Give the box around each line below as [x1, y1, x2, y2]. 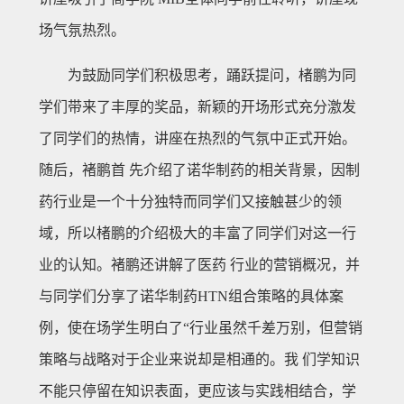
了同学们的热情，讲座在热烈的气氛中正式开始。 [38, 131, 356, 146]
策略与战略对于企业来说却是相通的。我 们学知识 [38, 352, 360, 367]
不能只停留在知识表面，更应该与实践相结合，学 [38, 383, 356, 399]
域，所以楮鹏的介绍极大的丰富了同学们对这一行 [38, 225, 356, 241]
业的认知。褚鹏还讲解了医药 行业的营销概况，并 [38, 257, 360, 272]
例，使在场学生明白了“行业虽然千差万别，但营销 [38, 320, 363, 335]
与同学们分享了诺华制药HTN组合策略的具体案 [38, 289, 344, 304]
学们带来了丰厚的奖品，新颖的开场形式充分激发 [38, 99, 356, 115]
